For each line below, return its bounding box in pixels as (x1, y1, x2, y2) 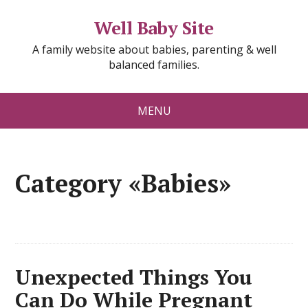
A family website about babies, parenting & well (32, 42, 276, 57)
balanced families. (109, 57, 199, 72)
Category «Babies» (15, 167, 232, 199)
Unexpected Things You (15, 263, 253, 291)
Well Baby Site (94, 16, 214, 39)
